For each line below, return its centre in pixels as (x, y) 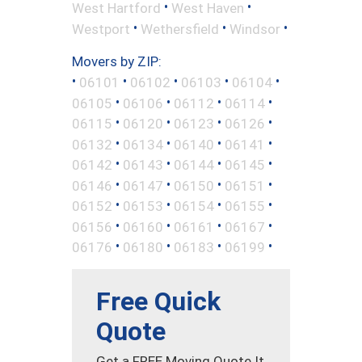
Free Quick (158, 301)
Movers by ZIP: (117, 62)
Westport (101, 29)
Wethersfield (180, 29)
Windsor (255, 29)
